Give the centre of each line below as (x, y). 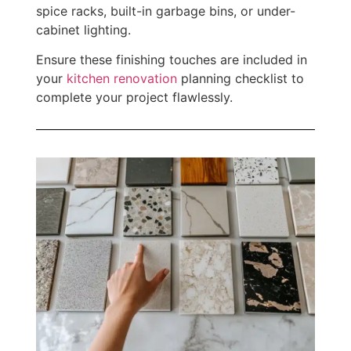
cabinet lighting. (83, 29)
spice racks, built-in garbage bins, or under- (166, 11)
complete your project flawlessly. (134, 97)
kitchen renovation (122, 78)
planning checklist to (241, 78)
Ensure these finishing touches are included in (172, 59)
